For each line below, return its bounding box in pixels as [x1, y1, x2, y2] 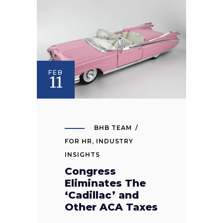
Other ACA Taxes [65, 201, 158, 214]
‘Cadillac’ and [65, 189, 139, 202]
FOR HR [65, 137, 92, 145]
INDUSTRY [96, 137, 134, 145]
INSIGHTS [65, 151, 100, 159]
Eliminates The [65, 177, 146, 190]
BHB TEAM [94, 124, 132, 132]
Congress [65, 165, 116, 178]
